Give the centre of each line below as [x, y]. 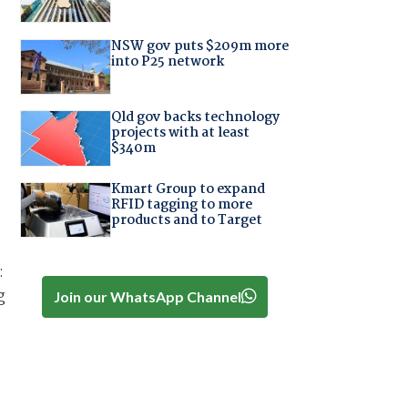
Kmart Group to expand [188, 189]
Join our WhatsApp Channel [147, 296]
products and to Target [186, 220]
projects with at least [180, 133]
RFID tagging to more [181, 204]
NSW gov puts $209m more [199, 46]
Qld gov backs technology [195, 118]
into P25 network [167, 61]
